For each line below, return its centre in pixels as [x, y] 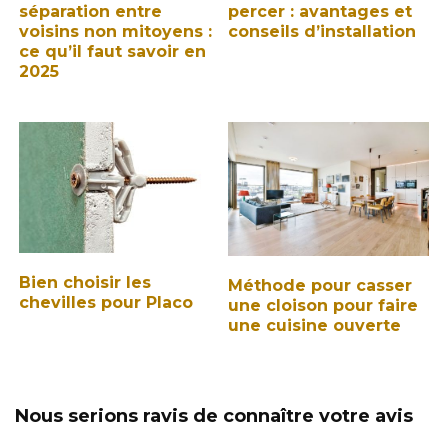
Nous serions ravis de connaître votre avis [214, 415]
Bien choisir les [85, 283]
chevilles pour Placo [106, 303]
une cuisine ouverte [315, 325]
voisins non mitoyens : [116, 32]
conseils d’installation [322, 32]
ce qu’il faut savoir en [113, 52]
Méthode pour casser [320, 285]
